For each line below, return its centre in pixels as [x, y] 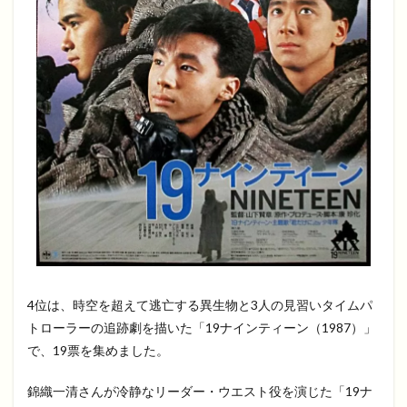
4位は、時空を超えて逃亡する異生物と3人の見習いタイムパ [200, 304]
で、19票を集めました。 [98, 350]
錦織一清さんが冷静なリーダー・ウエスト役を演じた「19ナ [200, 391]
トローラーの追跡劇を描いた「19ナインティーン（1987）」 [202, 327]
